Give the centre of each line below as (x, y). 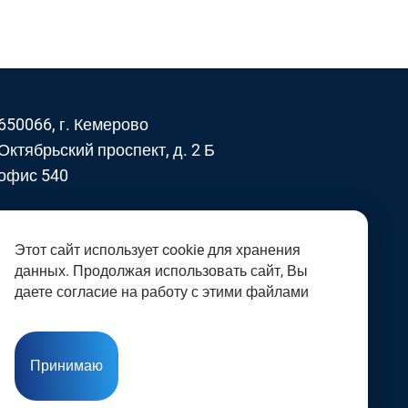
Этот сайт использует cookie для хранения (158, 250)
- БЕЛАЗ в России (93, 224)
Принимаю (66, 366)
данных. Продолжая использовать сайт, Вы (161, 271)
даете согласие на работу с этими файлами (162, 292)
